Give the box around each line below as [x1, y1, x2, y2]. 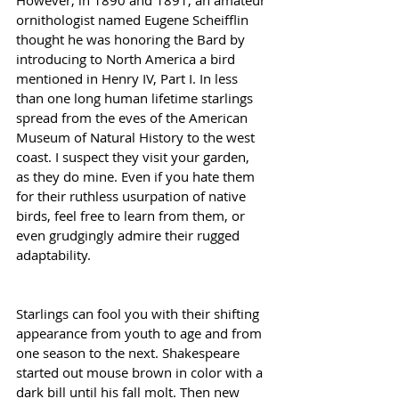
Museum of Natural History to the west [16, 127, 258, 146]
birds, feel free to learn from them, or [16, 206, 248, 224]
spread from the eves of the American [16, 108, 251, 126]
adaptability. [16, 245, 91, 264]
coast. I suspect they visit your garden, [16, 147, 253, 166]
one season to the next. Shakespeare [16, 343, 243, 362]
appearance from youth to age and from [16, 323, 265, 342]
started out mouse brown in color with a [16, 362, 266, 381]
